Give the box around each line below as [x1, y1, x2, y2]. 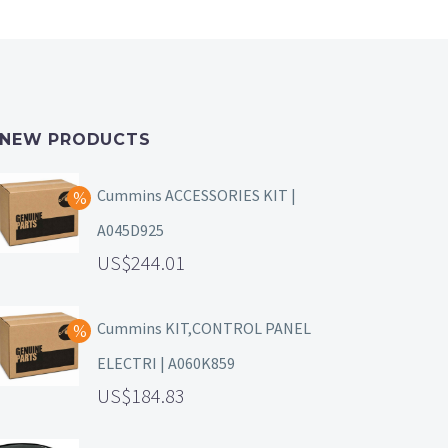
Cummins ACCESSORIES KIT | [97, 185, 296, 206]
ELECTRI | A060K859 [97, 353, 235, 374]
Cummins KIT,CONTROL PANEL [97, 318, 311, 339]
